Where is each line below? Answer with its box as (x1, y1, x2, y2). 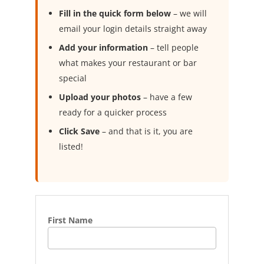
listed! (58, 141, 83, 152)
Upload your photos (58, 91, 141, 103)
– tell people (147, 42, 199, 53)
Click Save (58, 126, 100, 137)
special (58, 72, 87, 84)
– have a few (140, 91, 192, 103)
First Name (47, 214, 93, 226)
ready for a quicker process (58, 107, 167, 118)
